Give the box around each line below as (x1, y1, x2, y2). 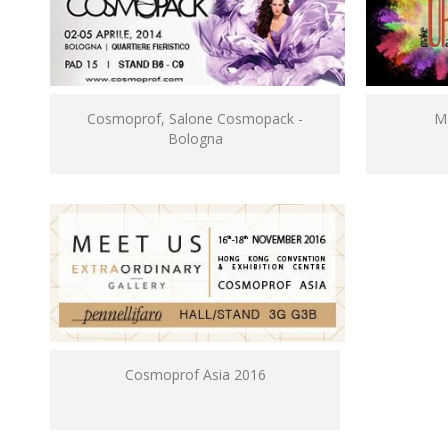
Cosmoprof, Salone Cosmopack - (87, 109, 304, 129)
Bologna (167, 129, 223, 149)
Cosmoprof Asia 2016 (124, 364, 266, 384)
